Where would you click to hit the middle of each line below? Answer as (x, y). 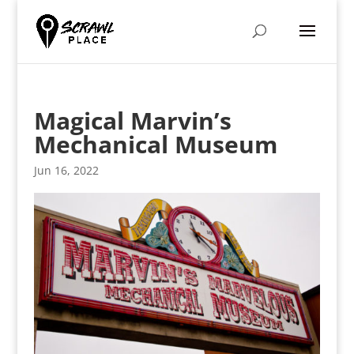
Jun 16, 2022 (66, 170)
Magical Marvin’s (132, 121)
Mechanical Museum (155, 144)
